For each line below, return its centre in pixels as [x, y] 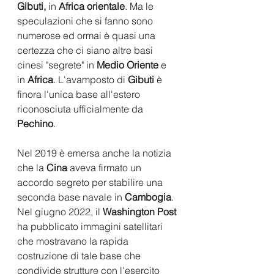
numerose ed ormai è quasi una [87, 35]
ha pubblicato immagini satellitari [91, 226]
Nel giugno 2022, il [60, 211]
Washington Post [139, 211]
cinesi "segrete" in [57, 65]
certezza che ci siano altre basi [86, 50]
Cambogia [148, 197]
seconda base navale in [71, 197]
